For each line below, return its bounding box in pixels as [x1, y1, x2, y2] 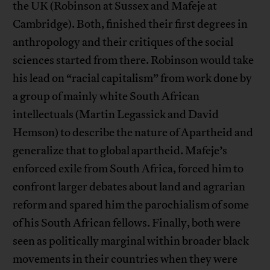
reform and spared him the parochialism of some [13, 198, 250, 213]
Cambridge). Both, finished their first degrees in [13, 17, 248, 32]
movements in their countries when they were [13, 252, 238, 267]
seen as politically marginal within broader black [13, 234, 250, 249]
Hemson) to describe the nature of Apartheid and [13, 125, 254, 140]
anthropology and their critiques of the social [13, 35, 234, 50]
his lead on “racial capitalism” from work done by [13, 71, 253, 86]
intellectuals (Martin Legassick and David [13, 107, 219, 122]
